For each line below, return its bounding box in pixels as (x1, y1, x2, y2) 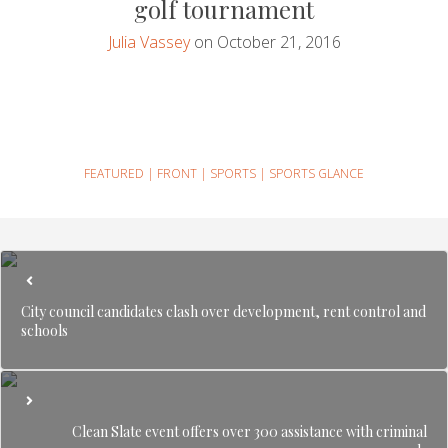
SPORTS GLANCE (269, 164, 364, 182)
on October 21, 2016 (189, 30, 341, 53)
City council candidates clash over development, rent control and (21, 301, 426, 321)
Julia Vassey (107, 30, 190, 53)
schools (21, 320, 68, 340)
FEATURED (84, 164, 144, 182)
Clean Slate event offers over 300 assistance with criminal (72, 421, 427, 441)
